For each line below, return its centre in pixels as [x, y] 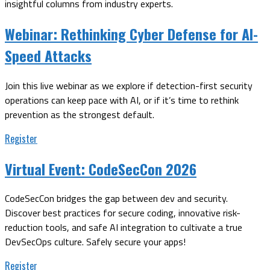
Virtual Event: [45, 168]
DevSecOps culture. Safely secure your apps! [95, 242]
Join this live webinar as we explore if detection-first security [129, 85]
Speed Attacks [48, 55]
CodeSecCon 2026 [141, 168]
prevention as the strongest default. [80, 114]
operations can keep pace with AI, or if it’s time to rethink [122, 100]
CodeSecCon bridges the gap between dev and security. [116, 199]
